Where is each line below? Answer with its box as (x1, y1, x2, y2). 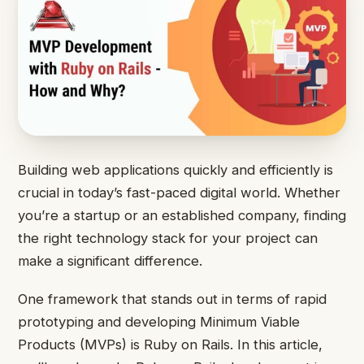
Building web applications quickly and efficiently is (18, 162, 333, 179)
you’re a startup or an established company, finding (18, 207, 346, 224)
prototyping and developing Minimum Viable (18, 313, 300, 330)
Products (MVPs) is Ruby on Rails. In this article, (18, 336, 323, 353)
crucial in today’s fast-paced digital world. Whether (18, 184, 340, 201)
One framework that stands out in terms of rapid (18, 290, 327, 307)
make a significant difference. (18, 253, 202, 270)
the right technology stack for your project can (18, 230, 318, 247)
